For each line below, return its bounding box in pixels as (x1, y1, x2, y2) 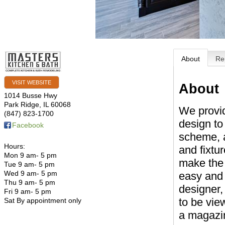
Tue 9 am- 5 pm (4, 160, 55, 168)
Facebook (12, 121, 44, 129)
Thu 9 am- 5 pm (4, 178, 55, 186)
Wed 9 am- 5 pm (4, 169, 57, 177)
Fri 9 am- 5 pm (4, 187, 51, 195)
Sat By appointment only (4, 196, 81, 204)
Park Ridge (4, 100, 39, 108)
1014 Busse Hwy (4, 91, 57, 99)
